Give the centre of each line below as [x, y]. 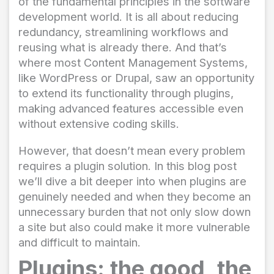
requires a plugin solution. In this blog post [128, 165]
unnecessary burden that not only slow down [135, 211]
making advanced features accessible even [131, 109]
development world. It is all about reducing [128, 17]
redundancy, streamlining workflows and [123, 32]
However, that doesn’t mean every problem [132, 150]
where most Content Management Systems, [133, 63]
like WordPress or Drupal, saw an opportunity [136, 78]
